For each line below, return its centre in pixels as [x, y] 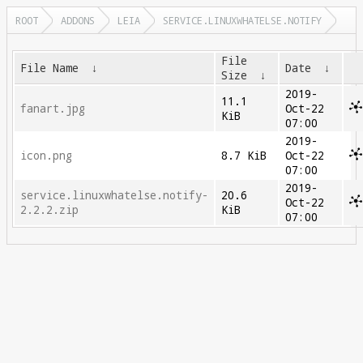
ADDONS [78, 20]
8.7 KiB [244, 156]
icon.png [47, 156]
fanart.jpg [53, 109]
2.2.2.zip [50, 210]
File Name [50, 68]
